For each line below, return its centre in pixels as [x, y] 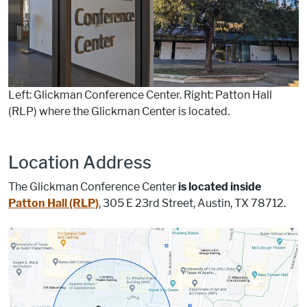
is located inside [220, 187]
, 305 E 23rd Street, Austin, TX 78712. [193, 204]
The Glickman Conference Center [94, 187]
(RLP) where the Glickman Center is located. [119, 112]
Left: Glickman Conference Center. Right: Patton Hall [140, 95]
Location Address [80, 163]
